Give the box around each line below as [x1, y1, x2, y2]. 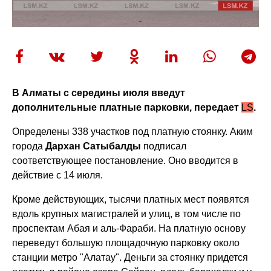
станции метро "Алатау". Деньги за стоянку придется [12, 252, 249, 263]
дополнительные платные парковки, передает [12, 102, 242, 113]
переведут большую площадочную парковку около [12, 237, 240, 248]
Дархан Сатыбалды [45, 140, 142, 151]
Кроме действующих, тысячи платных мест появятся [12, 194, 250, 204]
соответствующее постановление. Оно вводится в [12, 155, 239, 166]
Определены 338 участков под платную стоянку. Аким [12, 126, 253, 137]
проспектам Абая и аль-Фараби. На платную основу [12, 223, 246, 233]
